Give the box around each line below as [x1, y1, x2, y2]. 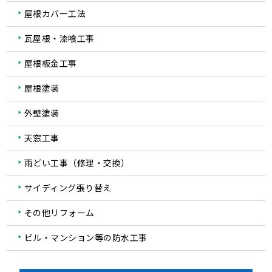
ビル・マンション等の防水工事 [24, 231, 148, 243]
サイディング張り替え [24, 181, 112, 194]
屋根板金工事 [24, 56, 77, 69]
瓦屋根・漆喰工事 [24, 32, 95, 44]
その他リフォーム [24, 206, 95, 219]
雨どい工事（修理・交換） [24, 156, 130, 169]
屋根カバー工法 [24, 7, 86, 19]
